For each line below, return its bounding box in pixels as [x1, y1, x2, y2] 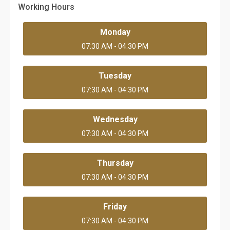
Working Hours [18, 2, 74, 12]
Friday [103, 202, 127, 212]
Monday [100, 27, 130, 37]
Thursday [97, 158, 133, 168]
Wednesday [92, 114, 138, 124]
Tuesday [99, 71, 131, 81]
